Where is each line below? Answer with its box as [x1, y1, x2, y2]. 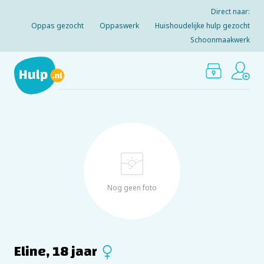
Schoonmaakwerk [190, 35, 250, 45]
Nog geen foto [107, 182, 157, 193]
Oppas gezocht [31, 21, 84, 31]
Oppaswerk [100, 21, 139, 31]
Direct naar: [211, 6, 250, 16]
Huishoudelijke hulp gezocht [155, 21, 250, 31]
